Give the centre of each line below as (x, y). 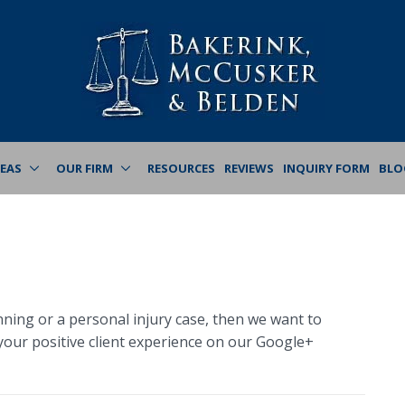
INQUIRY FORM (326, 168)
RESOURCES (181, 168)
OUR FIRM (85, 168)
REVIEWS (249, 168)
